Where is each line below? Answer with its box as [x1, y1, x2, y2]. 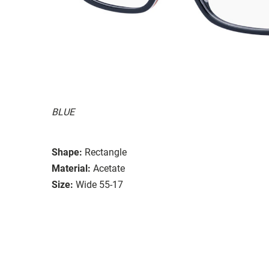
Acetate [93, 162, 125, 174]
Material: [52, 162, 91, 174]
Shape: [52, 146, 82, 158]
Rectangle [85, 146, 127, 158]
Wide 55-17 [76, 178, 123, 190]
